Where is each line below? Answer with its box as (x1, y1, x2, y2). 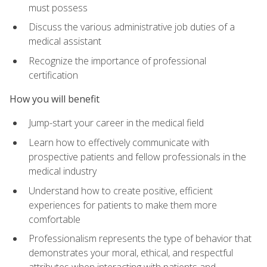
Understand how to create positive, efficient (29, 184, 213, 197)
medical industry (29, 164, 97, 178)
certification (29, 68, 78, 82)
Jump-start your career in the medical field (29, 116, 204, 130)
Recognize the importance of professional (29, 54, 206, 67)
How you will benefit (10, 92, 100, 106)
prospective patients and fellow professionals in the (29, 150, 246, 164)
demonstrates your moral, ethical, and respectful (29, 246, 233, 260)
